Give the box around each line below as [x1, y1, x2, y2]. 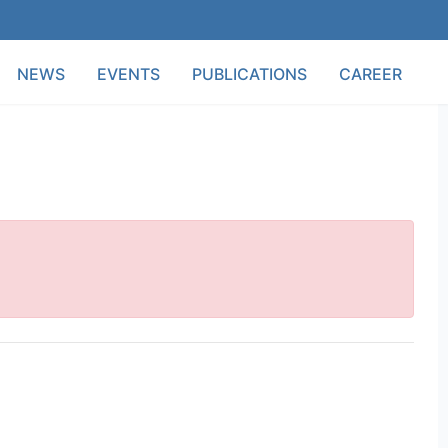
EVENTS [97, 64, 160, 84]
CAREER [339, 64, 402, 84]
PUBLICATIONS [192, 64, 307, 84]
